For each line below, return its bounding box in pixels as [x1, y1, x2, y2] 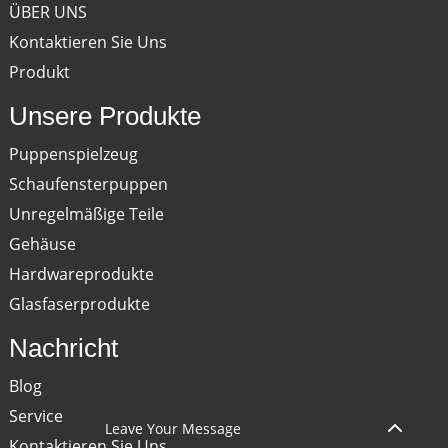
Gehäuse [8, 233, 76, 255]
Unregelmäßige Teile [8, 203, 164, 225]
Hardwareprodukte [8, 263, 154, 285]
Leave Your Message [105, 418, 241, 438]
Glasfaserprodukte [8, 293, 150, 315]
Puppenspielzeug [8, 143, 138, 165]
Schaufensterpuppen [8, 173, 168, 195]
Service [8, 405, 63, 427]
